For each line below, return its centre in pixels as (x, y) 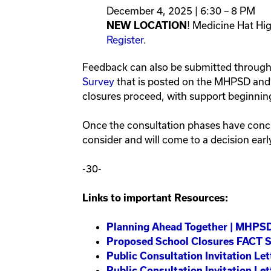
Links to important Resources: (155, 198)
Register (125, 40)
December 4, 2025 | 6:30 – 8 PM (182, 11)
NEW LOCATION (147, 26)
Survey (98, 82)
